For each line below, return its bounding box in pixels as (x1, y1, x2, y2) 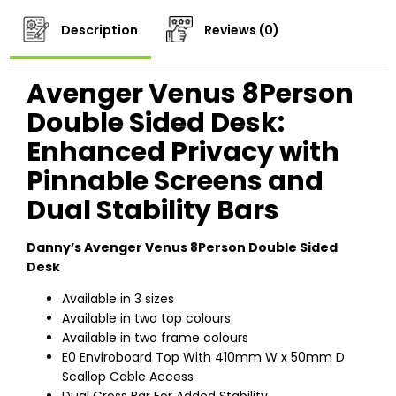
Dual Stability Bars (27, 192, 279, 230)
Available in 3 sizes (62, 290, 174, 308)
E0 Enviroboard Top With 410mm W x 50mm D (62, 348, 345, 367)
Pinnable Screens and (27, 163, 324, 201)
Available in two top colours (62, 309, 231, 328)
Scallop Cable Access (62, 368, 194, 386)
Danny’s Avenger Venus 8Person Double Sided (27, 239, 338, 257)
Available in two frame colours (62, 329, 248, 347)
